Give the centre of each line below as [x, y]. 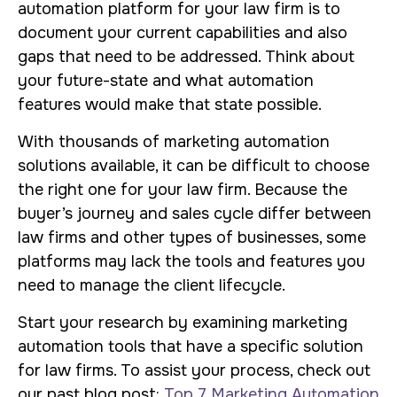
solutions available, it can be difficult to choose [194, 166]
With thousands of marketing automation [174, 142]
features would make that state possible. [172, 105]
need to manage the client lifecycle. [152, 285]
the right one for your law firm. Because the [183, 190]
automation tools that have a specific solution [191, 346]
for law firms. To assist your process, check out [194, 370]
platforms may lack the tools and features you [191, 261]
